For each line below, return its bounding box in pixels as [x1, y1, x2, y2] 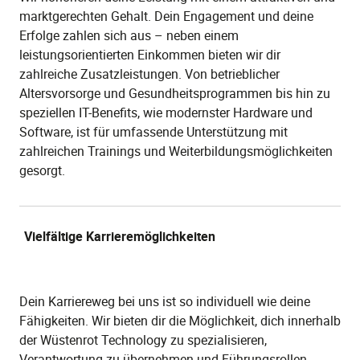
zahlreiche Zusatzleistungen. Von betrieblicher [19, 64, 280, 83]
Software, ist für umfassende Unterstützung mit [19, 122, 288, 141]
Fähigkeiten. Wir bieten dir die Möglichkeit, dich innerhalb [19, 311, 341, 329]
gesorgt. [19, 161, 65, 179]
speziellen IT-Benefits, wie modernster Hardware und [19, 103, 313, 121]
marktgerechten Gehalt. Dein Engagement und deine [19, 6, 313, 25]
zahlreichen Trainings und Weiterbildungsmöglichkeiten [19, 141, 333, 160]
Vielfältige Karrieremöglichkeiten [24, 227, 215, 245]
